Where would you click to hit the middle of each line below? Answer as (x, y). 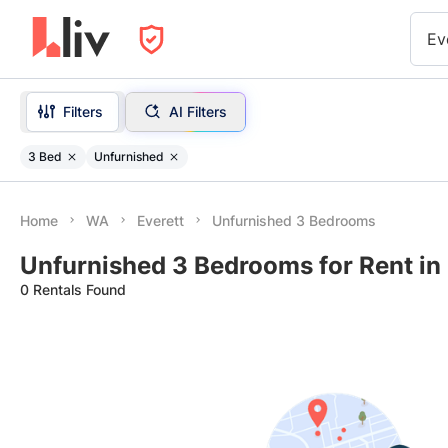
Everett (160, 220)
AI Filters (197, 111)
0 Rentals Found (73, 289)
